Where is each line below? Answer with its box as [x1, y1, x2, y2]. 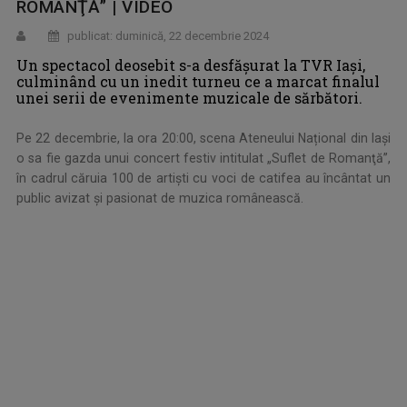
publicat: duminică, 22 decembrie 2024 [65, 29, 269, 44]
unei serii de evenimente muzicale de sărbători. [16, 88, 362, 108]
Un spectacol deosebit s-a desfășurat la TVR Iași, [16, 55, 365, 75]
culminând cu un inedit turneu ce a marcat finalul [16, 72, 380, 92]
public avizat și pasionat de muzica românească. [16, 191, 303, 206]
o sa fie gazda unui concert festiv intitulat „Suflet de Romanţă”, [16, 151, 391, 166]
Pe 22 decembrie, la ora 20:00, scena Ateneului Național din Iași [16, 131, 391, 146]
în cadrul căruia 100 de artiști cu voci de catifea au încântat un [16, 171, 391, 186]
